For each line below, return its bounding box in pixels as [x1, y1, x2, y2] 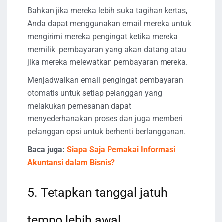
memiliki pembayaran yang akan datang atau [27, 45, 186, 55]
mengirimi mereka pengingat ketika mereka [27, 32, 178, 42]
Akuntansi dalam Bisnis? [27, 158, 115, 167]
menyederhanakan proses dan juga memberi [27, 114, 183, 124]
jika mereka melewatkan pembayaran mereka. [27, 57, 188, 67]
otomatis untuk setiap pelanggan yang [27, 88, 162, 98]
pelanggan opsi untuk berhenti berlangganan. [27, 127, 186, 137]
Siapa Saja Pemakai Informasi [65, 145, 175, 155]
